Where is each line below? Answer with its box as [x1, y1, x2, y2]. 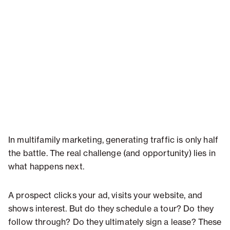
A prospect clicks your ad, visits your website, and [8, 190, 203, 201]
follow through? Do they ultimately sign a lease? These [8, 217, 222, 227]
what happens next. [8, 161, 84, 172]
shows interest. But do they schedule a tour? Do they [8, 203, 214, 214]
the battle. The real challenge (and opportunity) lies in [8, 148, 216, 159]
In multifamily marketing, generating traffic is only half [8, 135, 219, 145]
